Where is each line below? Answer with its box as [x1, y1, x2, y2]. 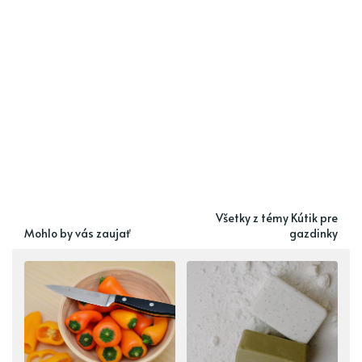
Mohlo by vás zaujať [24, 225, 131, 241]
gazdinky [289, 225, 338, 241]
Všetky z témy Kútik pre [216, 209, 338, 225]
